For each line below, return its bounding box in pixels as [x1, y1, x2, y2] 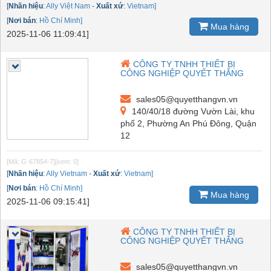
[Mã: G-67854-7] [7, 157, 55, 165]
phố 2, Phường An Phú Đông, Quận [120, 118, 257, 128]
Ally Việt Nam [46, 1, 90, 10]
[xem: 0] [55, 157, 79, 165]
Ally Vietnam [46, 169, 87, 178]
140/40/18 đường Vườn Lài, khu [129, 106, 255, 116]
